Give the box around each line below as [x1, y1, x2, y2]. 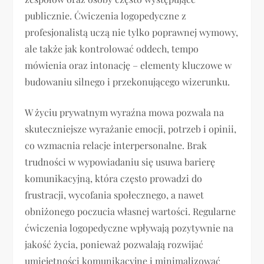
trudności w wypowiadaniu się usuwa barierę [25, 156, 216, 169]
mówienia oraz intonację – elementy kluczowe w [25, 59, 232, 72]
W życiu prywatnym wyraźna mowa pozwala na [25, 106, 225, 119]
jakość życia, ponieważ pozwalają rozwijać [25, 238, 204, 251]
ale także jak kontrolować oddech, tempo [25, 42, 199, 55]
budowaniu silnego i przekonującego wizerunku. [25, 75, 230, 88]
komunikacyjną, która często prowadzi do [25, 172, 203, 185]
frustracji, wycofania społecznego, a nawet [25, 189, 204, 202]
